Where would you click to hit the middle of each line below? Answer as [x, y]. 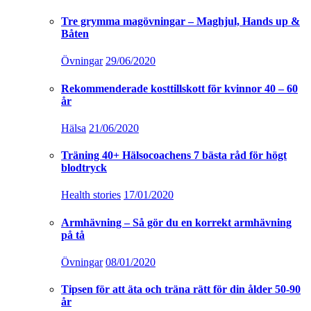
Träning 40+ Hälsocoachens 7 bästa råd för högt [174, 155]
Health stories [91, 195]
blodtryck [84, 168]
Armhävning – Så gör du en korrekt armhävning [176, 222]
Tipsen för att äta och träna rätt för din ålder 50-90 [181, 289]
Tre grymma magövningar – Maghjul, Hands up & [180, 21]
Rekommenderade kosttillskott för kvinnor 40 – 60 [179, 88]
